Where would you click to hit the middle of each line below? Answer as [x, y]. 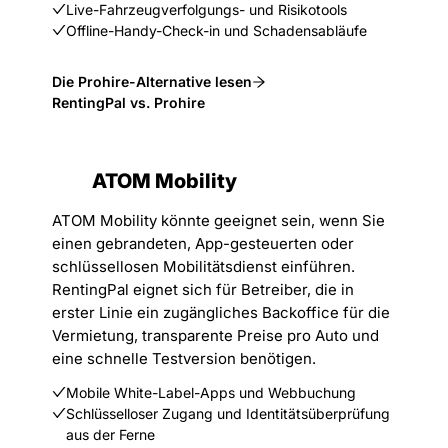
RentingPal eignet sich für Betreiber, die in [203, 289]
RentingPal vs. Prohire [128, 102]
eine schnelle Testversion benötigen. [184, 358]
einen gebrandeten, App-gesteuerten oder [203, 243]
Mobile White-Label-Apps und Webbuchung [211, 392]
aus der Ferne [110, 434]
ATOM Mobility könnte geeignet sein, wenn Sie [218, 220]
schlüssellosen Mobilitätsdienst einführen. [203, 266]
